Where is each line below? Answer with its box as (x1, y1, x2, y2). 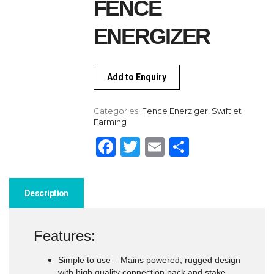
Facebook (115, 134, 210, 158)
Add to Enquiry (106, 72, 166, 82)
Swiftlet (211, 105, 242, 116)
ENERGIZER (93, 23, 210, 49)
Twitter (139, 134, 210, 158)
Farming (93, 116, 127, 127)
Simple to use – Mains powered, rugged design (58, 254, 240, 265)
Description (24, 188, 68, 198)
